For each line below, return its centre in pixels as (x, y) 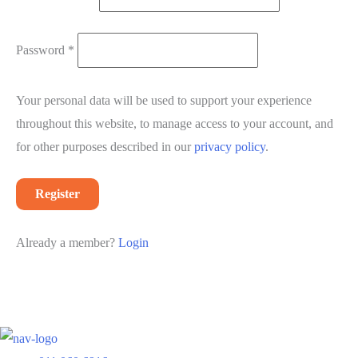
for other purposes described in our (105, 146)
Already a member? (67, 242)
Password (42, 50)
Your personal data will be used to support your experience (164, 100)
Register (58, 194)
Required (97, 44)
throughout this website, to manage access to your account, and (175, 123)
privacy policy (230, 146)
